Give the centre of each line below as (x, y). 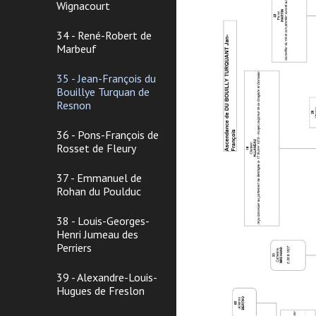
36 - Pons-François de (108, 135)
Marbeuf (77, 49)
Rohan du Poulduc (99, 191)
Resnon (74, 105)
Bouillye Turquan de (103, 92)
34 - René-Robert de (104, 35)
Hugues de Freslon (101, 291)
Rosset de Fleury (96, 148)
